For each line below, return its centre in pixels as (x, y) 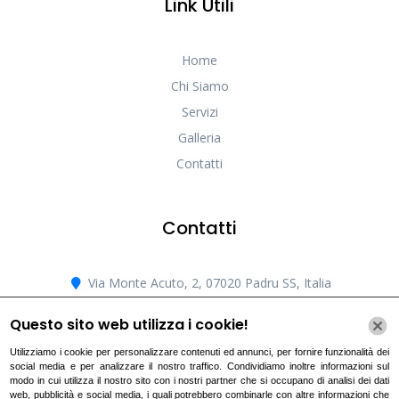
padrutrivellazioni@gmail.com (209, 289)
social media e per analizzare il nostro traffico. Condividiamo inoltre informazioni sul (199, 366)
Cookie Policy (141, 382)
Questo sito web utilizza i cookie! (129, 325)
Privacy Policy (259, 382)
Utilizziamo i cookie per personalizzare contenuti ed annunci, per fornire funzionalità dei (199, 352)
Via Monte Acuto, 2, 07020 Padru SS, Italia (209, 263)
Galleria (199, 118)
